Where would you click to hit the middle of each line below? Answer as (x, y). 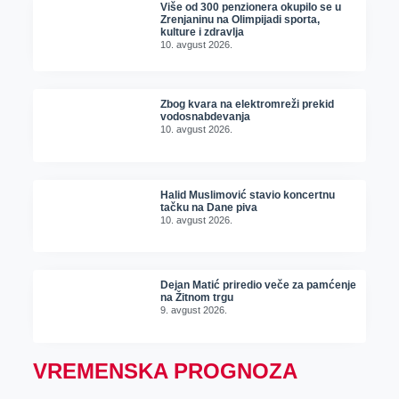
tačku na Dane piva (209, 207)
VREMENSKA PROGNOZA (165, 370)
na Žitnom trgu (197, 298)
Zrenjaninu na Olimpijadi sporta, (240, 20)
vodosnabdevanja (206, 117)
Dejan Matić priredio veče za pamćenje (259, 285)
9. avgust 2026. (194, 310)
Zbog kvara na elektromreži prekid (248, 105)
